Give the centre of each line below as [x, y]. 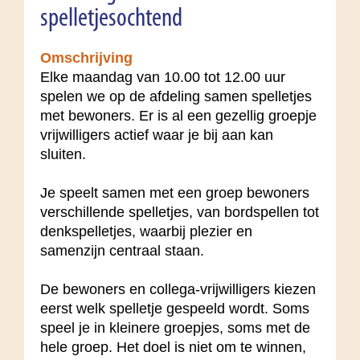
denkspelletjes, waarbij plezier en [146, 231]
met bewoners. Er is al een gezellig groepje [178, 115]
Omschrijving [86, 57]
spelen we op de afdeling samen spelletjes [176, 96]
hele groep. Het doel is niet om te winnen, [173, 347]
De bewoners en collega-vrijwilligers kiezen [178, 289]
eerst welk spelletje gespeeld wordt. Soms [175, 308]
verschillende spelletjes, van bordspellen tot [180, 212]
